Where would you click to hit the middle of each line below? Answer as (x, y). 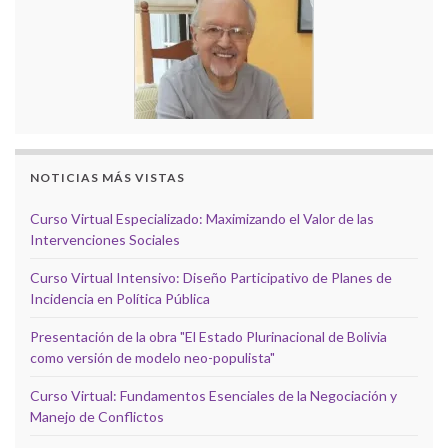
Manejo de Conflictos (97, 417)
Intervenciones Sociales (105, 240)
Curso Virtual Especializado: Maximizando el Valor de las (202, 219)
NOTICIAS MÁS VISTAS (107, 178)
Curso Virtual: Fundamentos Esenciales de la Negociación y (213, 396)
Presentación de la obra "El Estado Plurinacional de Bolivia (208, 337)
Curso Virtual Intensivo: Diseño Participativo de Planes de (211, 278)
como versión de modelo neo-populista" (152, 358)
